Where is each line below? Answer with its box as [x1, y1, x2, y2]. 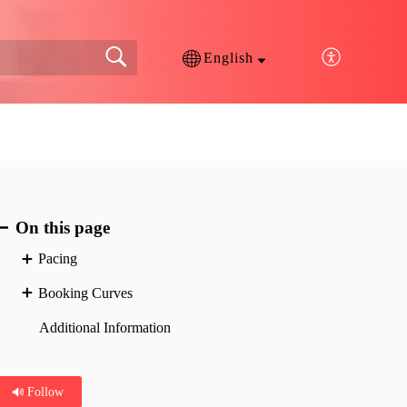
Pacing [37, 250, 77, 266]
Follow [24, 384, 65, 400]
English [203, 50, 253, 66]
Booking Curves [37, 284, 133, 301]
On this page [15, 217, 110, 237]
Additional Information [39, 319, 172, 335]
